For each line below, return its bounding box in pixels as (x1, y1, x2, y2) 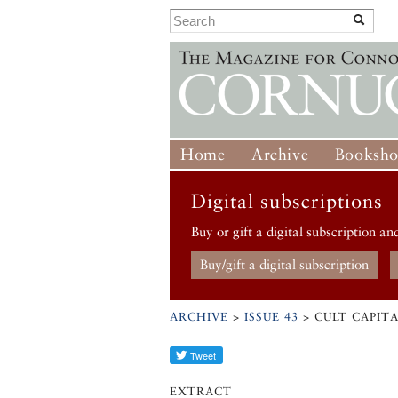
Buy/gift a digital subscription (200, 257, 370, 273)
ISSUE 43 (244, 310, 298, 324)
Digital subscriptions (191, 189, 384, 213)
